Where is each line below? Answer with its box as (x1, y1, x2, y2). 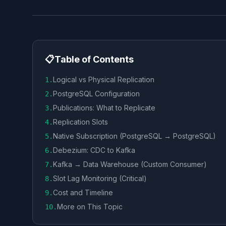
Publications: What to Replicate (53, 103, 155, 112)
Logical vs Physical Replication (53, 75, 154, 84)
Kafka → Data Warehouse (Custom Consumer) (53, 160, 207, 168)
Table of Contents (54, 54, 134, 65)
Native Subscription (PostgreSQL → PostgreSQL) (53, 132, 216, 140)
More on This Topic (57, 202, 123, 211)
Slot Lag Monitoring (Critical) (53, 174, 147, 183)
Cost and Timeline (53, 188, 113, 197)
